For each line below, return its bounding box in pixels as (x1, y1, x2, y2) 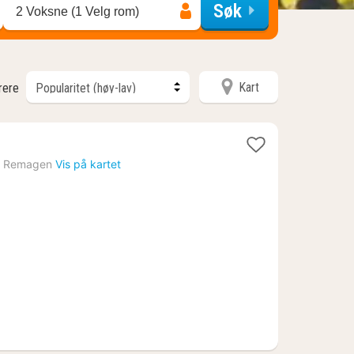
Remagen (3, 157, 53, 171)
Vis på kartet (55, 157, 122, 171)
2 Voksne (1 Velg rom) (16, 5, 139, 18)
